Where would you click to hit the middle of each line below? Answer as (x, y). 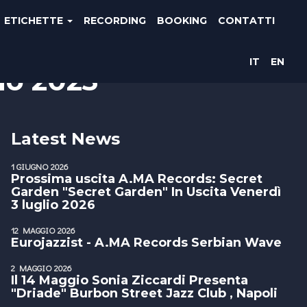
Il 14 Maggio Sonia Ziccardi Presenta (130, 280)
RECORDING (114, 21)
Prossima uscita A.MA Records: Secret (137, 179)
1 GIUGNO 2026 (40, 166)
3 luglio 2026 (53, 205)
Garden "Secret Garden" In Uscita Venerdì (146, 192)
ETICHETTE (35, 21)
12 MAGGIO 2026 (43, 230)
